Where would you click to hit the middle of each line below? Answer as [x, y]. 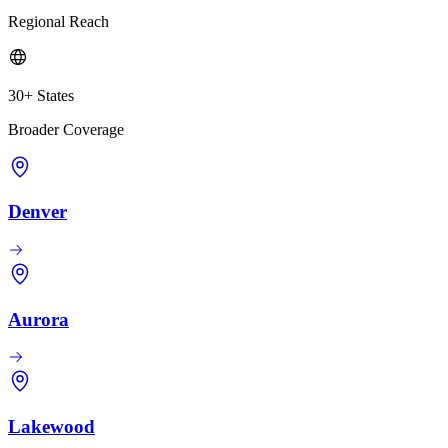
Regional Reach [58, 21]
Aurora [38, 319]
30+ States [41, 95]
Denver [37, 212]
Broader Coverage [66, 129]
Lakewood [51, 427]
